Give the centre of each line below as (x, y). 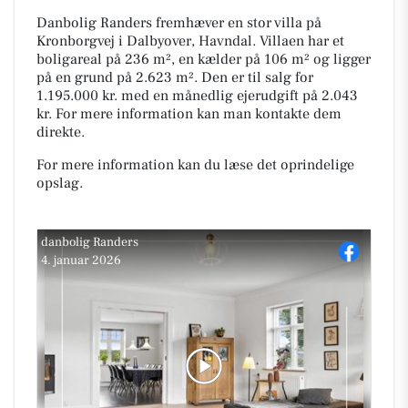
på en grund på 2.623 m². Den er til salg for (175, 77)
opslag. (60, 183)
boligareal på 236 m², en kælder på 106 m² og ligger (204, 59)
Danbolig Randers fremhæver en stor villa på (179, 23)
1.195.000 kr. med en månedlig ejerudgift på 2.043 (197, 96)
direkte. (61, 132)
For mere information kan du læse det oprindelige (195, 165)
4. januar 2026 (81, 260)
